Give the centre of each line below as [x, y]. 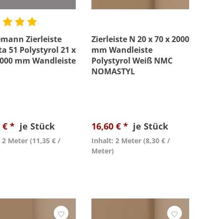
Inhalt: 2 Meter [116, 141]
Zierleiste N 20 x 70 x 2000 [140, 39]
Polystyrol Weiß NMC [132, 61]
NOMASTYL [113, 71]
